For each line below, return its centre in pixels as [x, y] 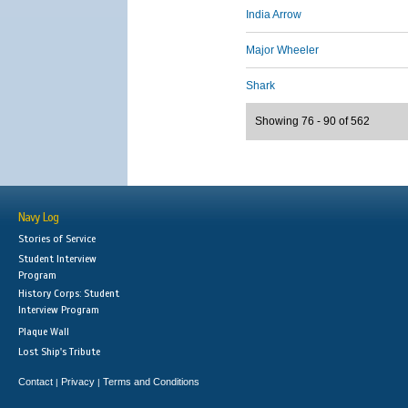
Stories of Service [57, 239]
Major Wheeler [282, 50]
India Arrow [274, 15]
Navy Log [38, 218]
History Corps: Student [69, 293]
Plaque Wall [44, 331]
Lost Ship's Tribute [59, 352]
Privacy [78, 382]
